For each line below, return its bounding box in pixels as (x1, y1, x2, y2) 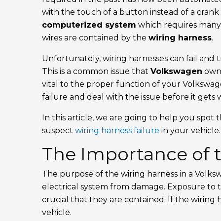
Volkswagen (150, 67, 203, 76)
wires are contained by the (42, 33, 149, 43)
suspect (42, 126, 75, 136)
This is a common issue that (42, 67, 151, 76)
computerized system (42, 20, 137, 30)
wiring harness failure (75, 126, 160, 136)
